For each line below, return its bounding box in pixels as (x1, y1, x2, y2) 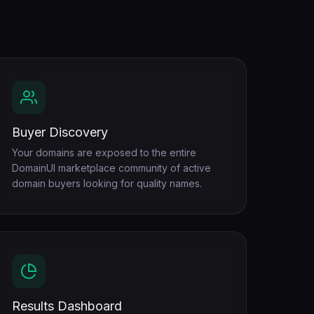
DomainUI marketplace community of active (12, 162, 211, 174)
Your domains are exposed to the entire (12, 146, 196, 158)
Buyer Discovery (12, 125, 108, 139)
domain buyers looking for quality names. (12, 177, 202, 189)
